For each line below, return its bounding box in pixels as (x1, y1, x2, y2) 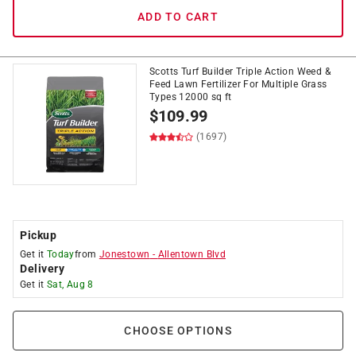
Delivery (20, 262, 64, 275)
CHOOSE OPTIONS (124, 324, 232, 337)
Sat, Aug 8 (46, 279, 94, 290)
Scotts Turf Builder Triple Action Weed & (149, 66, 331, 77)
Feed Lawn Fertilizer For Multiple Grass (149, 79, 327, 90)
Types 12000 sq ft (149, 91, 232, 103)
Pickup (20, 229, 56, 242)
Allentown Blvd (157, 249, 226, 260)
